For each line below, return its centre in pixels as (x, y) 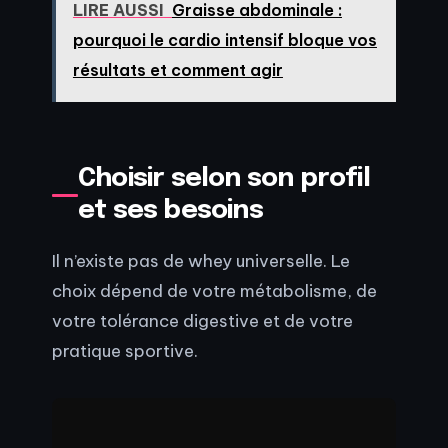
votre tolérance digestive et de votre (202, 320)
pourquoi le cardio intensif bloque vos (224, 39)
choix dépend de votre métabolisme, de (214, 290)
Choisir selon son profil (224, 179)
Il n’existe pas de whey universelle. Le (201, 260)
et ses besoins (170, 211)
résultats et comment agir (177, 69)
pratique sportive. (125, 350)
